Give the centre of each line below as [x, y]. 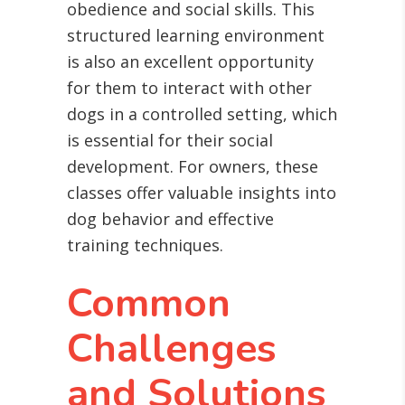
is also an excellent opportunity [190, 62]
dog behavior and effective [170, 219]
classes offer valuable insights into [202, 193]
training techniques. [145, 245]
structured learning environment [196, 36]
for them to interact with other [189, 88]
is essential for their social [170, 141]
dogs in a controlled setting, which [202, 114]
